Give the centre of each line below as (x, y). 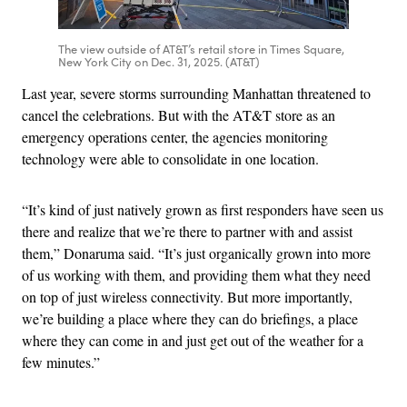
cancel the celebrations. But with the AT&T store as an (179, 114)
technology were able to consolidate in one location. (173, 158)
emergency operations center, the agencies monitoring (175, 136)
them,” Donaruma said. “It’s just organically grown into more (196, 253)
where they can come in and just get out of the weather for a (193, 340)
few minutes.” (61, 362)
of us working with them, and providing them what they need (196, 274)
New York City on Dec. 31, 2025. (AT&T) (159, 61)
